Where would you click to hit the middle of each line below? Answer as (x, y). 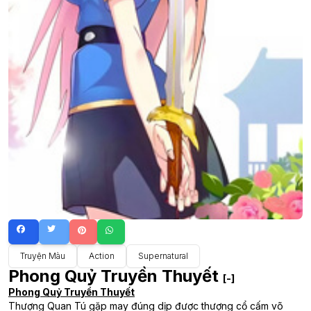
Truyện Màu (43, 256)
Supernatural (163, 256)
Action (102, 256)
